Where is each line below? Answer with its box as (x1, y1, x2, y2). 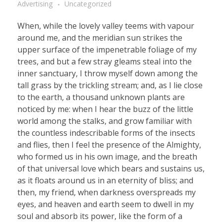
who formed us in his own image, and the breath (17, 151, 197, 163)
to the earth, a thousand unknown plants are (17, 92, 185, 103)
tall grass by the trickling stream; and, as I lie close (17, 80, 203, 91)
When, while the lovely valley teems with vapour (17, 20, 194, 32)
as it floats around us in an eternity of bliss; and (17, 175, 193, 186)
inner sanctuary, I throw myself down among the (17, 68, 198, 79)
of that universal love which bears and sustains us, (17, 163, 205, 174)
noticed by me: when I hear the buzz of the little (17, 104, 193, 115)
